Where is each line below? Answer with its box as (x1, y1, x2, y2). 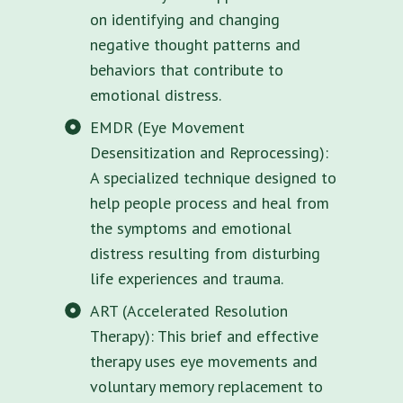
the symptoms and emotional (90, 217, 291, 238)
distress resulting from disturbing (90, 242, 320, 264)
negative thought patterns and (90, 33, 300, 55)
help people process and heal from (90, 192, 329, 213)
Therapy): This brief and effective (90, 325, 318, 346)
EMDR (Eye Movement (90, 116, 245, 138)
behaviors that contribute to (90, 58, 283, 80)
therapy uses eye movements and (90, 350, 318, 372)
